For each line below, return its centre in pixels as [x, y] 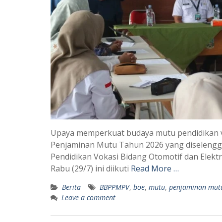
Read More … [155, 169]
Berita [71, 187]
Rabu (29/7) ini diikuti [91, 169]
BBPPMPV [114, 187]
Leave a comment [88, 198]
